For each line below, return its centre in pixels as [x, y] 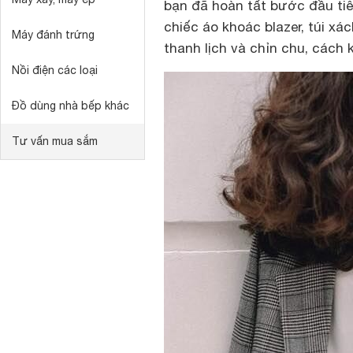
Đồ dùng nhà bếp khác [71, 106]
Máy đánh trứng [53, 35]
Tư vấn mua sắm [55, 141]
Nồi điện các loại [55, 70]
